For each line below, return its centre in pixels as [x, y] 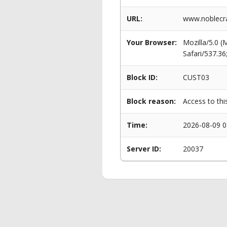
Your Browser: [152, 42]
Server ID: [144, 149]
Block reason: [151, 101]
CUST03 [196, 77]
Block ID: [142, 77]
